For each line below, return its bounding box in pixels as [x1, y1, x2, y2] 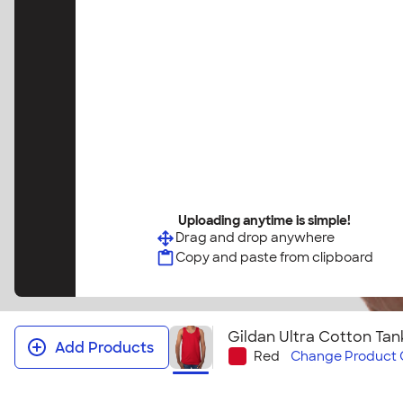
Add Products [55, 337, 154, 357]
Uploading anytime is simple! [178, 212, 351, 228]
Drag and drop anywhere [175, 229, 335, 246]
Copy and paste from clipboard [175, 249, 373, 265]
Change [291, 347, 345, 364]
